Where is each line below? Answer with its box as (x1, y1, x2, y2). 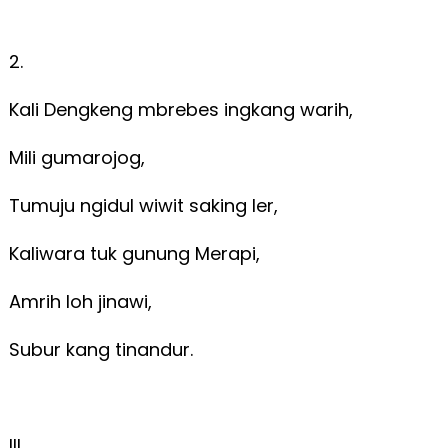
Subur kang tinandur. (8, 336, 198, 362)
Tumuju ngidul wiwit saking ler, (8, 192, 283, 218)
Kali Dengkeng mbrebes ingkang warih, (8, 96, 358, 122)
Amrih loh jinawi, (8, 288, 157, 314)
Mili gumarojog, (8, 144, 150, 170)
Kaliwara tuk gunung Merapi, (8, 240, 265, 266)
